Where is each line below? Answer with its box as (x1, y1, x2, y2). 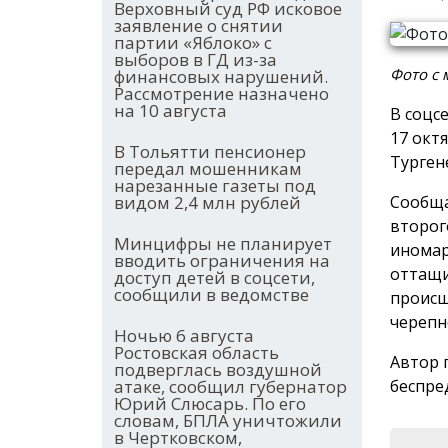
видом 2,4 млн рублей (114, 191, 301, 215)
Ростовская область (114, 341, 279, 365)
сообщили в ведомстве (114, 283, 309, 307)
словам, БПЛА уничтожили (114, 409, 342, 433)
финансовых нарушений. (114, 65, 328, 89)
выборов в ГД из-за (114, 48, 277, 72)
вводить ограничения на (114, 249, 330, 273)
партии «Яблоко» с (114, 31, 272, 55)
